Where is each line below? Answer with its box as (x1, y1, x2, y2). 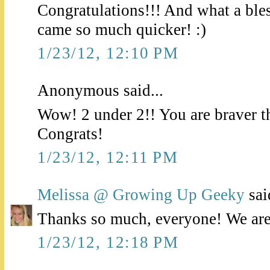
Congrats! (37, 125, 103, 143)
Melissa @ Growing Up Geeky (37, 186, 245, 204)
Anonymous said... (37, 81, 163, 100)
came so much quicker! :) (37, 20, 206, 39)
